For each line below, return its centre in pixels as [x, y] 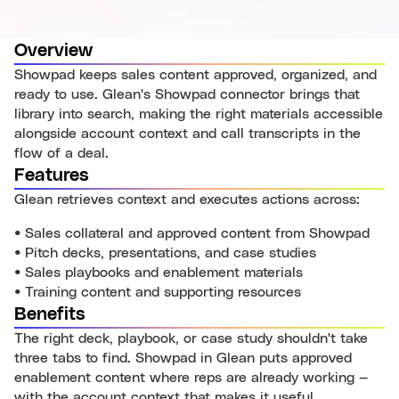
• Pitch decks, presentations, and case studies [165, 253]
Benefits [50, 314]
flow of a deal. [61, 153]
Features [52, 175]
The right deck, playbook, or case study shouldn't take [191, 338]
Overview [53, 51]
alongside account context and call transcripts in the [187, 134]
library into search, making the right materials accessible [199, 114]
